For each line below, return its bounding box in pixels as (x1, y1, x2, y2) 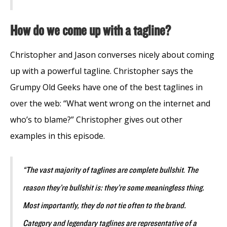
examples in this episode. (10, 130, 105, 141)
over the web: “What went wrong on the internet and (10, 97, 210, 109)
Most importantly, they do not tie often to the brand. (23, 200, 186, 211)
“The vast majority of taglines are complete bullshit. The (23, 165, 198, 175)
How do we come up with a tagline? (10, 22, 171, 39)
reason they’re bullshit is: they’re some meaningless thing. (23, 182, 204, 193)
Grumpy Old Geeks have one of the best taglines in (10, 81, 203, 93)
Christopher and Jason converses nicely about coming (10, 49, 214, 60)
